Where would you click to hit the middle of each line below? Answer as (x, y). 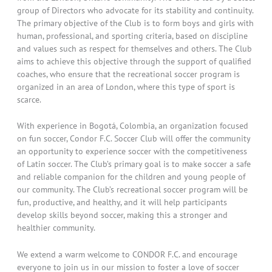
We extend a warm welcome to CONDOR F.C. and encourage (127, 254)
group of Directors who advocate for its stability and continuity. (135, 10)
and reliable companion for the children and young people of (131, 177)
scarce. (29, 99)
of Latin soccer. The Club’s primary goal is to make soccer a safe (134, 164)
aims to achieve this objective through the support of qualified (134, 61)
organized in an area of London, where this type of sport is (126, 87)
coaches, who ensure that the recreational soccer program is (128, 74)
